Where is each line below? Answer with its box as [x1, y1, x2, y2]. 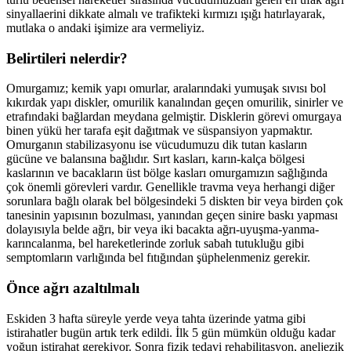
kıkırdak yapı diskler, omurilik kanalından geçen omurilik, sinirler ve [6, 96, 343, 110]
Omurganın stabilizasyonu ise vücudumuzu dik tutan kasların [6, 138, 307, 152]
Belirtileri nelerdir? [6, 49, 128, 67]
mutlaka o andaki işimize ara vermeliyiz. [6, 20, 208, 34]
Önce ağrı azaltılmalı [6, 280, 139, 297]
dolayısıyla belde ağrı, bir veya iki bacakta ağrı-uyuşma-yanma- [6, 223, 319, 237]
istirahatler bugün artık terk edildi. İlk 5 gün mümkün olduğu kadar [6, 325, 335, 339]
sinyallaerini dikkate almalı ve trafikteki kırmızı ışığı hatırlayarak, [6, 6, 325, 20]
